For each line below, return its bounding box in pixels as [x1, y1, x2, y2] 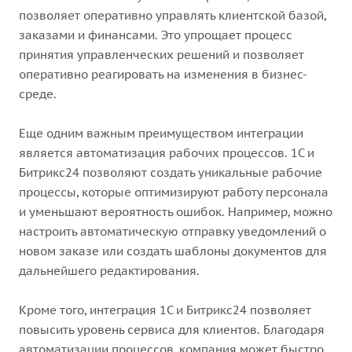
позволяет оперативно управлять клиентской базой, [19, 8, 326, 23]
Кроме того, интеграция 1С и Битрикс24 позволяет [19, 302, 311, 317]
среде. [19, 86, 57, 101]
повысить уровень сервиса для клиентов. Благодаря [19, 322, 324, 337]
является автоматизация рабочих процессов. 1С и [19, 145, 314, 160]
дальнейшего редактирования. [19, 263, 200, 278]
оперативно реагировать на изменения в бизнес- [19, 67, 307, 82]
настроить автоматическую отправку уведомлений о [19, 224, 326, 239]
